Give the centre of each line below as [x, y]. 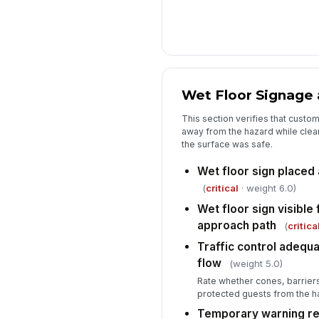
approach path [236, 226]
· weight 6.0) [267, 188]
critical [222, 188]
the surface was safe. [227, 144]
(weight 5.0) [256, 264]
